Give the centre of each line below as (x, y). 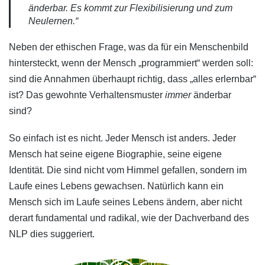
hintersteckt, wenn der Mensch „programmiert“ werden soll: (131, 63)
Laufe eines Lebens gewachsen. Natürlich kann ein (116, 186)
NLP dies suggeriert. (52, 234)
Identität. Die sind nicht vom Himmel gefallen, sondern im (128, 170)
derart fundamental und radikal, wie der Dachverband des (129, 218)
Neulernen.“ (53, 21)
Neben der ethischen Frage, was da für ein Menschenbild (129, 47)
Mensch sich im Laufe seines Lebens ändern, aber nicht (125, 202)
